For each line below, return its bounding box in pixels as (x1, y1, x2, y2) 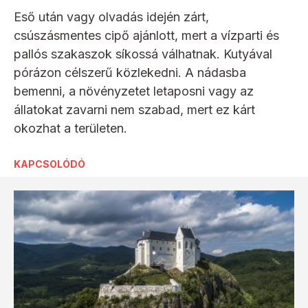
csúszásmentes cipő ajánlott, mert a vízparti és (14, 27, 279, 43)
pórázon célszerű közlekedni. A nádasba (14, 65, 246, 80)
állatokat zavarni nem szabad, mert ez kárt (14, 102, 255, 117)
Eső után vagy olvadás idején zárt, (14, 9, 209, 24)
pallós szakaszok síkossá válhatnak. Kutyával (14, 46, 272, 61)
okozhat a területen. (14, 120, 127, 135)
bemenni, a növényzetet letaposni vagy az (14, 83, 254, 98)
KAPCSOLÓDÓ (14, 157, 85, 170)
